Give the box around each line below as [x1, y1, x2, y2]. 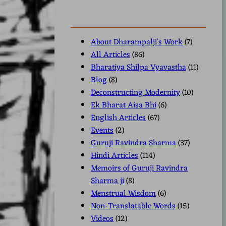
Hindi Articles [91, 148, 138, 163]
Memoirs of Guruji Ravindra [91, 161, 188, 176]
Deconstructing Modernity [91, 85, 180, 100]
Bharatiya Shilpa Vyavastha [91, 60, 186, 75]
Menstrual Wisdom [91, 186, 156, 201]
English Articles [91, 110, 146, 125]
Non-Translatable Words [91, 199, 176, 213]
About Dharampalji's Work [91, 35, 183, 49]
